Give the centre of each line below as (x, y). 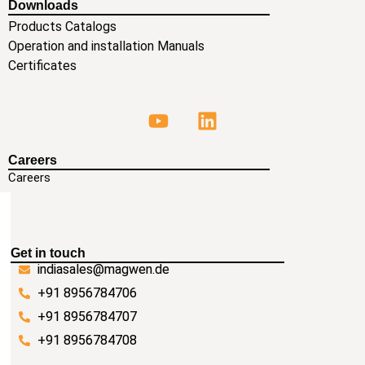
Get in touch (48, 253)
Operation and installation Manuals (106, 46)
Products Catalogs (62, 27)
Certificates (42, 66)
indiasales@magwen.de (103, 270)
